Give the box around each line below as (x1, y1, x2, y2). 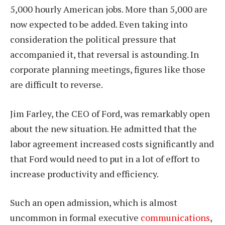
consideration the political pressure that (10, 33, 176, 45)
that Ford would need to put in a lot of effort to (10, 152, 199, 165)
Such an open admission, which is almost (10, 196, 177, 209)
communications (141, 211, 210, 224)
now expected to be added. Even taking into (10, 18, 187, 30)
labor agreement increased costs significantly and (10, 137, 214, 150)
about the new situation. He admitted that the (10, 122, 197, 135)
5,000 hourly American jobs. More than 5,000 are (10, 3, 207, 15)
